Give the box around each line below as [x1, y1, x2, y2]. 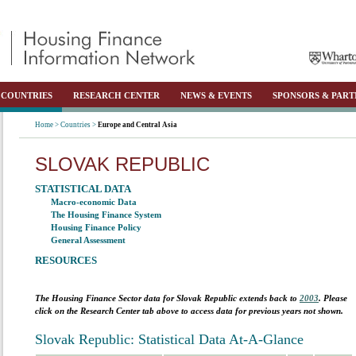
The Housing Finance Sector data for [35, 293, 176, 303]
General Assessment [51, 235, 126, 245]
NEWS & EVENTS [180, 91, 252, 100]
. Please [319, 293, 347, 303]
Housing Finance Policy [51, 222, 141, 232]
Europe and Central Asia [96, 121, 177, 129]
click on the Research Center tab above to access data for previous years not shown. [35, 306, 343, 315]
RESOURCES [35, 254, 97, 266]
